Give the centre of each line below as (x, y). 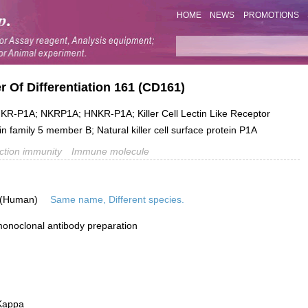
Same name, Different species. (117, 200)
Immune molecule (110, 152)
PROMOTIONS (271, 15)
